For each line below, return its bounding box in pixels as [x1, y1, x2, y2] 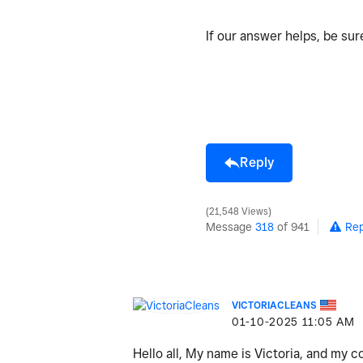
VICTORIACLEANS [232, 298, 317, 311]
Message [206, 220, 255, 233]
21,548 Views [207, 205, 271, 217]
